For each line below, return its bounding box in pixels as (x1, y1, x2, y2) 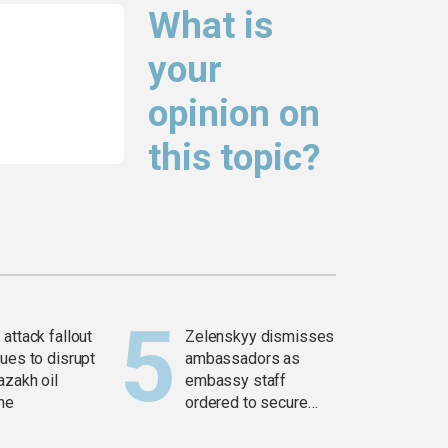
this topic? (148, 136, 321, 180)
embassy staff (185, 371, 287, 391)
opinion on (148, 92, 320, 136)
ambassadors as (185, 349, 301, 369)
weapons (185, 415, 249, 435)
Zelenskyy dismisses (185, 327, 335, 347)
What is (148, 4, 273, 48)
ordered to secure (185, 393, 308, 413)
